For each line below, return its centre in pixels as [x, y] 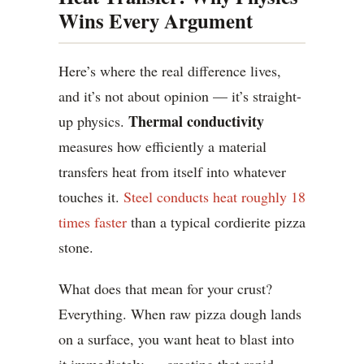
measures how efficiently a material [162, 147]
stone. [76, 247]
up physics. [93, 121]
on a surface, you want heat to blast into [176, 339]
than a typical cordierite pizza [216, 222]
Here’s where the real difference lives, [170, 71]
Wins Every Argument [156, 21]
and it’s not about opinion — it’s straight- [180, 96]
